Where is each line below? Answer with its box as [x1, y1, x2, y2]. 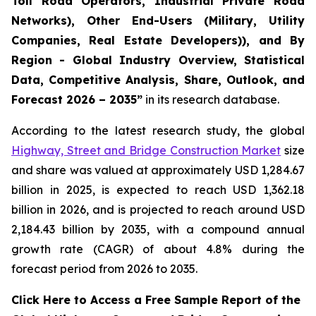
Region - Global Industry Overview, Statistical [11, 53, 305, 67]
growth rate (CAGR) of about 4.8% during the [11, 242, 305, 256]
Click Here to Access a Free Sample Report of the [11, 293, 300, 307]
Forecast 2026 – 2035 [11, 92, 137, 107]
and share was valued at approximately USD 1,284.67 [11, 163, 305, 177]
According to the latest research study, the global [11, 123, 305, 138]
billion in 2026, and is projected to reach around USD [11, 202, 305, 217]
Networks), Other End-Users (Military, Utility [11, 13, 305, 28]
